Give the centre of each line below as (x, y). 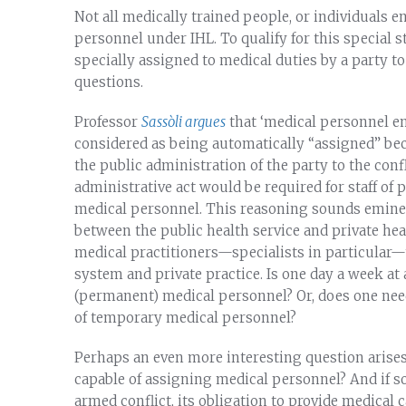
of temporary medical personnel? (185, 317)
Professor (108, 121)
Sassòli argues (184, 121)
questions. (109, 82)
